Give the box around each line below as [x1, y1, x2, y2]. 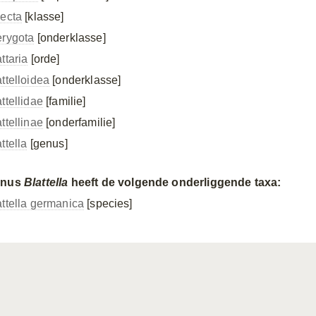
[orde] [28, 53, 60, 65]
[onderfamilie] [42, 116, 116, 128]
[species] [84, 197, 133, 209]
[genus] [27, 138, 68, 150]
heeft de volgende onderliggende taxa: [68, 176, 281, 188]
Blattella [23, 176, 68, 188]
